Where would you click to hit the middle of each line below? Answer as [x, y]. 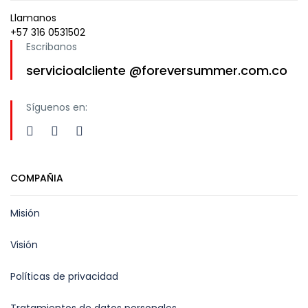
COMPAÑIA [37, 178]
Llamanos [33, 18]
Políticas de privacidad [64, 277]
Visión [24, 245]
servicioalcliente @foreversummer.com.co [157, 71]
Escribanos [52, 47]
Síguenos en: [57, 108]
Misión [25, 213]
